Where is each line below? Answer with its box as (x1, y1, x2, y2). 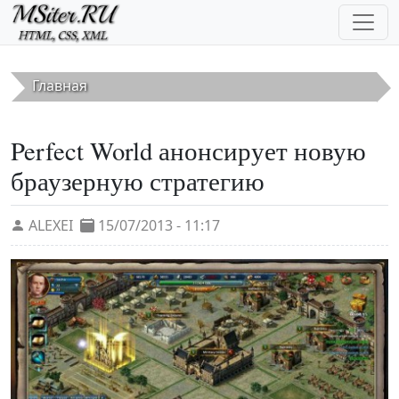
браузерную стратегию (11, 164, 265, 199)
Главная (32, 76, 87, 96)
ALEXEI (28, 216, 73, 236)
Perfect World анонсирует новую (11, 134, 366, 168)
